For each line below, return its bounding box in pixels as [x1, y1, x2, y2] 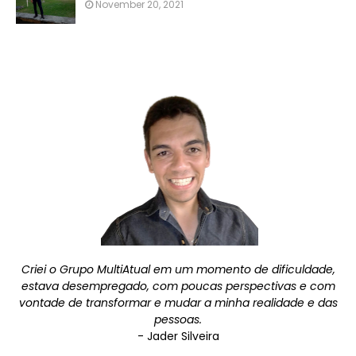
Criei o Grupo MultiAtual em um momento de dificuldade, [21, 261, 335, 277]
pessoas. [154, 311, 202, 327]
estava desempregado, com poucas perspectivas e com [21, 278, 335, 294]
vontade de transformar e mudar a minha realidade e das [18, 295, 338, 311]
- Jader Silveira [137, 328, 219, 344]
